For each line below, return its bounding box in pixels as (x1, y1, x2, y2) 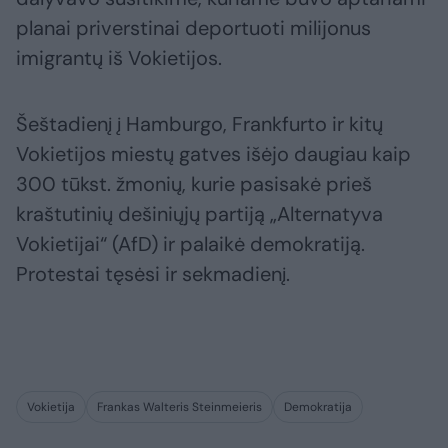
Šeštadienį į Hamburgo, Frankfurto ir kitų (16, 111, 383, 138)
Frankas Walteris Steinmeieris (97, 399, 262, 416)
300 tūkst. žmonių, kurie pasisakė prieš (16, 171, 372, 198)
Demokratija (284, 399, 352, 416)
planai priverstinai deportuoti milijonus (16, 15, 371, 42)
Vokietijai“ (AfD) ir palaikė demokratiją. (16, 231, 365, 258)
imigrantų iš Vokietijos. (16, 45, 222, 72)
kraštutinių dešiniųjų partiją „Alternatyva (16, 201, 383, 228)
